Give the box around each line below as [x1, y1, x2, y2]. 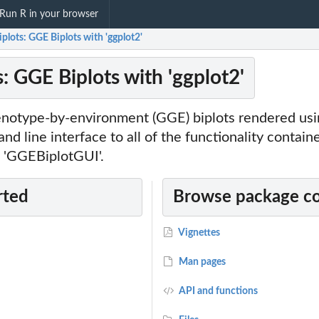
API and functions [177, 286, 258, 297]
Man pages [177, 257, 226, 268]
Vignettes [177, 228, 221, 239]
